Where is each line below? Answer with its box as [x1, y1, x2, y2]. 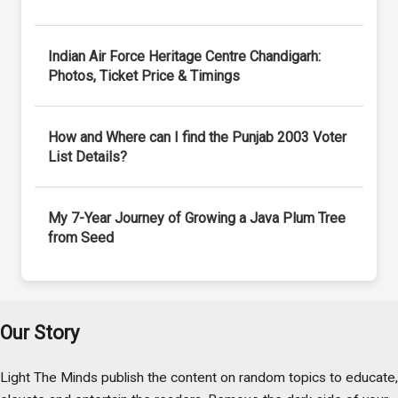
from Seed [48, 228, 115, 246]
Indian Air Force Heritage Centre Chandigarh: [48, 47, 322, 65]
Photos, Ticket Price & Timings [48, 67, 241, 84]
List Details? [48, 147, 128, 165]
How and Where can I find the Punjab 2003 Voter [48, 128, 347, 146]
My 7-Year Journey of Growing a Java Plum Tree [48, 209, 346, 227]
